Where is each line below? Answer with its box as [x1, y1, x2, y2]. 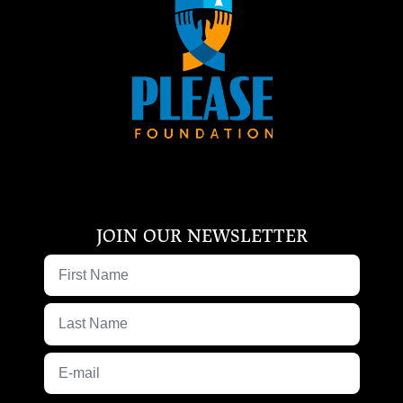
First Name [201, 256, 290, 277]
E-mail [201, 354, 252, 375]
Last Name [201, 306, 289, 327]
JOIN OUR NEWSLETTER [96, 223, 308, 247]
